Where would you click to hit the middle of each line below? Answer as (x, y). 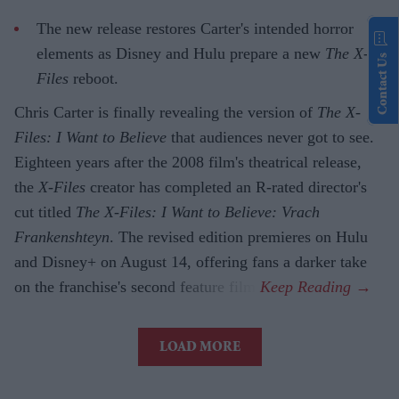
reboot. (94, 78)
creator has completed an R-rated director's (226, 187)
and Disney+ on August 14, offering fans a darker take (191, 261)
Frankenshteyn (62, 236)
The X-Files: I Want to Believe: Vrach (198, 212)
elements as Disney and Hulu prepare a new (181, 53)
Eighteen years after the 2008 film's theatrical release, (188, 162)
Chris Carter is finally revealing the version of (166, 112)
